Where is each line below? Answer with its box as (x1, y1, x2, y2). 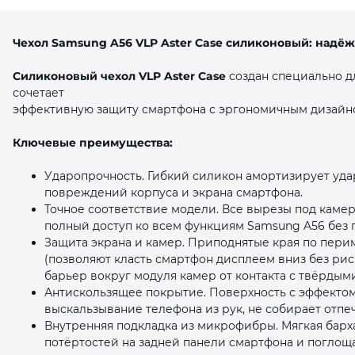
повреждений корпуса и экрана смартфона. (44, 185, 303, 200)
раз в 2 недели (208, 113, 294, 130)
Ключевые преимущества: (13, 135, 173, 150)
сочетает (13, 85, 64, 100)
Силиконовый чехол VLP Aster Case (13, 68, 226, 83)
